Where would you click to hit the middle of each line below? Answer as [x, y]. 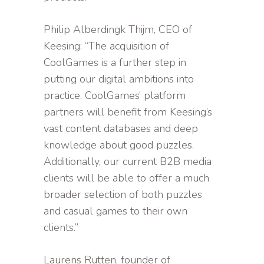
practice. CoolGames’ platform [115, 96]
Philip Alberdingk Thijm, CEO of [118, 30]
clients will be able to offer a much [126, 178]
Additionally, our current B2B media [128, 162]
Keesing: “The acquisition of [106, 46]
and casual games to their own [115, 211]
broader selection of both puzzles [123, 195]
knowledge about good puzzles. [119, 145]
